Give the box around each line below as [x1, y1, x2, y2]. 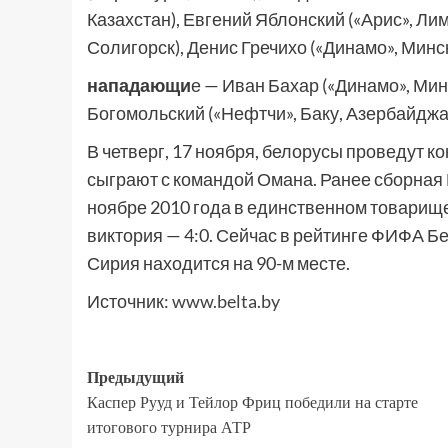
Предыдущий [87, 366, 184, 388]
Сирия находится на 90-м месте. [87, 252, 350, 274]
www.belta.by [172, 290, 280, 312]
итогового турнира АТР [87, 416, 251, 438]
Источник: [87, 290, 172, 312]
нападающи [87, 74, 191, 96]
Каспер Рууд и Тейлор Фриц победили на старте [87, 391, 418, 413]
